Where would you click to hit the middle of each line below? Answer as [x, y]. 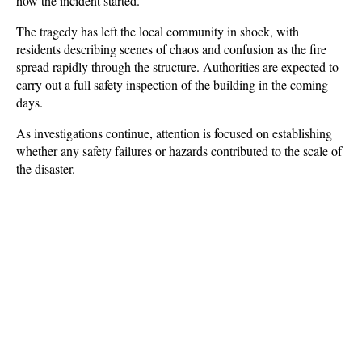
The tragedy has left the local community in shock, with [158, 31]
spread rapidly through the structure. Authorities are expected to [177, 67]
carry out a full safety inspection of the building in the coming [172, 84]
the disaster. [46, 168]
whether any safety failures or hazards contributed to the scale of [179, 151]
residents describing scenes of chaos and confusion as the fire [171, 49]
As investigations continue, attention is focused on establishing [174, 133]
